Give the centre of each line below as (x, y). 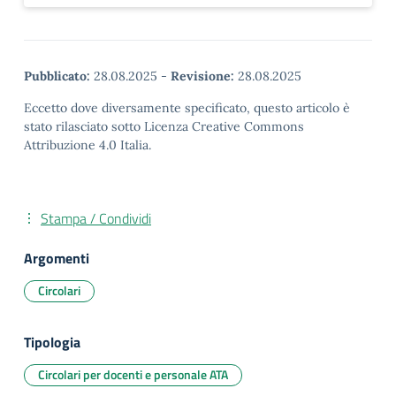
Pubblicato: (57, 76)
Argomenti (57, 258)
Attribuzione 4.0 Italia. (88, 145)
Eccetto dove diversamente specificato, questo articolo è (187, 108)
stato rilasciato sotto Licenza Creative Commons (164, 126)
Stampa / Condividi (96, 218)
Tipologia (52, 342)
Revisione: (202, 76)
